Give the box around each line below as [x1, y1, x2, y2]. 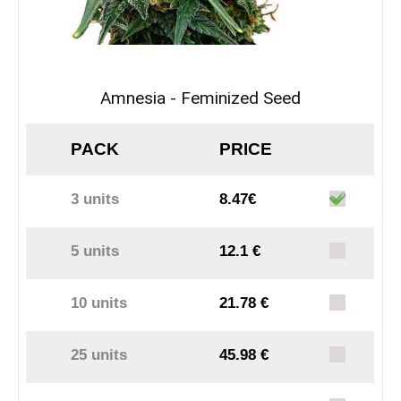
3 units [71, 191, 120, 209]
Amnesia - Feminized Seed [100, 88, 301, 109]
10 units [71, 294, 128, 312]
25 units [71, 346, 128, 364]
